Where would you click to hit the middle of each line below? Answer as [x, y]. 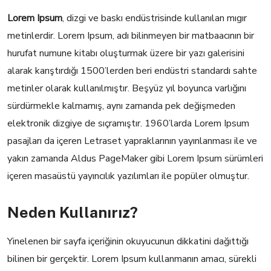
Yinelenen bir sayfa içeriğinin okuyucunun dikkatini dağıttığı [128, 241]
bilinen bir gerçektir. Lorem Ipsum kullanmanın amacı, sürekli [132, 259]
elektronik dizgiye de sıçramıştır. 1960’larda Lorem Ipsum [128, 123]
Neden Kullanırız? [73, 212]
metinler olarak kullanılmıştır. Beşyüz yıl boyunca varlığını [127, 88]
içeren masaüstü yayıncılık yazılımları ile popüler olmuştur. [128, 176]
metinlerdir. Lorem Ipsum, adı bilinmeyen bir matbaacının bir [131, 36]
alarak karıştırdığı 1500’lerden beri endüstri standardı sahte [132, 71]
